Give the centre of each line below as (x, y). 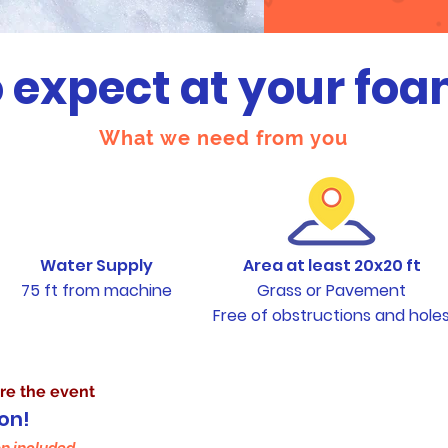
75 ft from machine (96, 290)
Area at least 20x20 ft (331, 265)
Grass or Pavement (331, 290)
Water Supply (96, 265)
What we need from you (223, 138)
